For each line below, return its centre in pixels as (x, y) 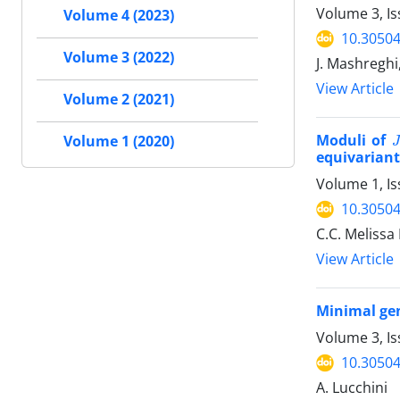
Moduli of (354, 141)
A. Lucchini (352, 388)
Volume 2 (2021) (119, 99)
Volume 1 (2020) (119, 141)
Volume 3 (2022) (119, 57)
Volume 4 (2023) (119, 15)
